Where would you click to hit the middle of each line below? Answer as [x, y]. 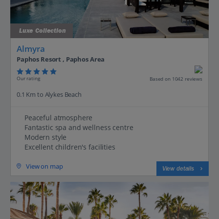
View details [178, 168]
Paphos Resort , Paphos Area [61, 59]
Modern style [46, 137]
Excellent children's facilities [70, 147]
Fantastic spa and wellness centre [79, 127]
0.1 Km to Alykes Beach [49, 94]
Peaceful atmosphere [59, 117]
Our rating [28, 78]
